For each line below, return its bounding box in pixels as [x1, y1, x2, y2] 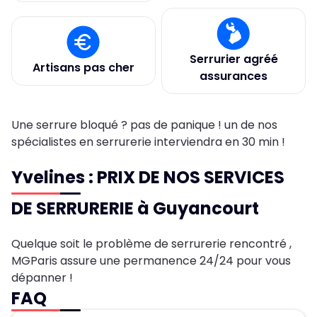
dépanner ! [11, 270, 73, 286]
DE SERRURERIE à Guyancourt [11, 197, 259, 220]
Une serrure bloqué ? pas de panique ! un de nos [11, 117, 277, 133]
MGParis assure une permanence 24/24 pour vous [11, 253, 291, 269]
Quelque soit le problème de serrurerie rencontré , [11, 236, 292, 252]
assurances [200, 68, 267, 84]
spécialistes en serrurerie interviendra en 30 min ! [11, 134, 288, 150]
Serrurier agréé [189, 51, 278, 67]
